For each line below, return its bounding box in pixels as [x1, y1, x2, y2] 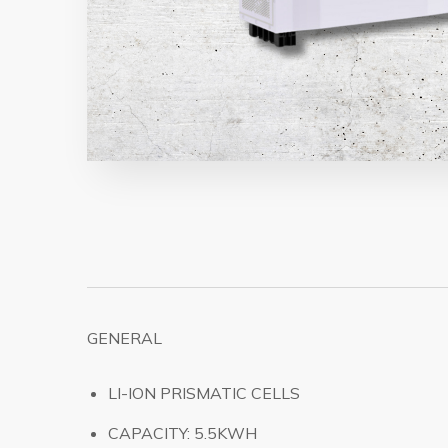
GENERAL [87, 328, 162, 348]
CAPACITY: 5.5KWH [107, 423, 257, 443]
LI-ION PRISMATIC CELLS [107, 383, 300, 403]
